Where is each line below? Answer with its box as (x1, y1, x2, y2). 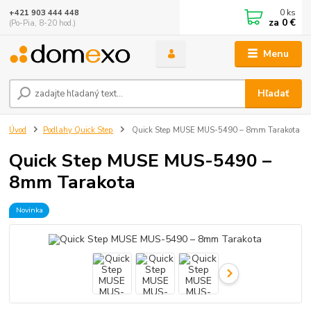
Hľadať (258, 86, 289, 100)
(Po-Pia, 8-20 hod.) (9, 17, 76, 28)
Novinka (15, 204, 43, 215)
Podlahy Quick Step (43, 124, 113, 135)
